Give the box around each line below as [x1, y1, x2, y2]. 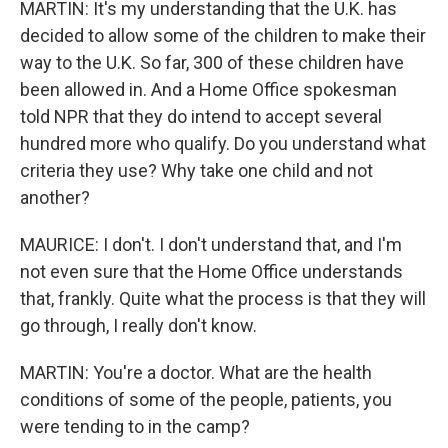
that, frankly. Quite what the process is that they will [20, 288, 426, 309]
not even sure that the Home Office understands [20, 261, 403, 282]
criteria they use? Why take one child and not [20, 160, 373, 181]
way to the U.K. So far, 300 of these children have [20, 52, 404, 73]
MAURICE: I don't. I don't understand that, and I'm [20, 234, 402, 255]
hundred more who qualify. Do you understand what [20, 133, 426, 154]
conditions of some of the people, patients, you [20, 389, 392, 410]
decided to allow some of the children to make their [20, 25, 426, 46]
